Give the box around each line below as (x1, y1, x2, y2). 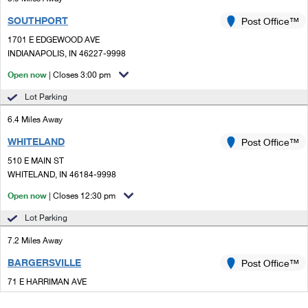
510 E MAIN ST (8, 155, 64, 166)
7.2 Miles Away (8, 235, 63, 245)
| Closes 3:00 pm (49, 69, 111, 80)
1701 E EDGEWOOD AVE (8, 34, 100, 45)
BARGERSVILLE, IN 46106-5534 (8, 290, 129, 300)
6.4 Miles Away (8, 114, 63, 124)
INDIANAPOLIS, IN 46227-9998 (8, 48, 126, 58)
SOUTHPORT (8, 14, 68, 26)
